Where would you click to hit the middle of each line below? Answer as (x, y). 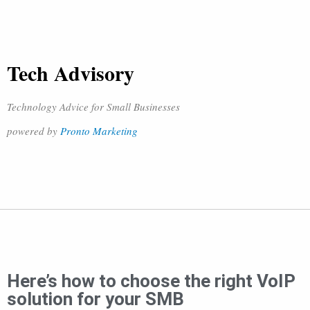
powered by (34, 131)
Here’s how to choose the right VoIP (151, 281)
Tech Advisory (71, 73)
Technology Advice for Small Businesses (93, 107)
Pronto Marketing (99, 131)
